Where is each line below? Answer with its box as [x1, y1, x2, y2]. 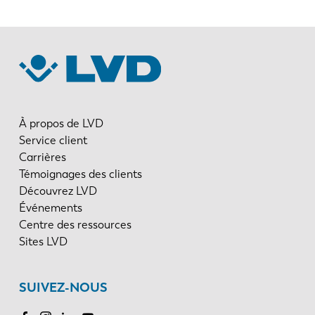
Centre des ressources [18, 217, 131, 231]
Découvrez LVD [18, 184, 97, 198]
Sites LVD [18, 234, 67, 248]
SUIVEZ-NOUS [18, 279, 108, 295]
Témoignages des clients [18, 167, 142, 181]
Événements [18, 200, 82, 214]
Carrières [18, 150, 66, 164]
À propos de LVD [18, 116, 103, 130]
